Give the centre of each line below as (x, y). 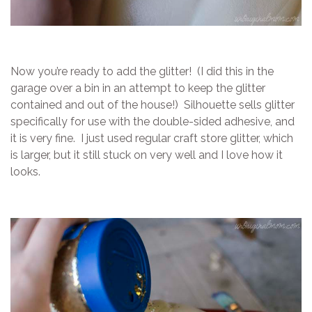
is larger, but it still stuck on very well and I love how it (147, 155)
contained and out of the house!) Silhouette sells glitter (153, 105)
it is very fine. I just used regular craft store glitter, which (152, 139)
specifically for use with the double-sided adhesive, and (153, 122)
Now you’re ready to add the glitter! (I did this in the (142, 72)
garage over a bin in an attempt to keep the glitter (138, 88)
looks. (25, 172)
